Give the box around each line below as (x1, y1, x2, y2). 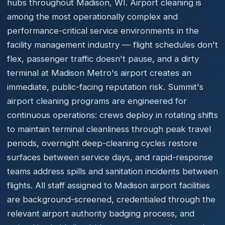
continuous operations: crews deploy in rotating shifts (7, 110, 218, 120)
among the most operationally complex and (7, 12, 178, 22)
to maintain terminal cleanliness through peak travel (7, 124, 211, 134)
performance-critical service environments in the (7, 26, 199, 36)
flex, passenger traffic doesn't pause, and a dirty (7, 54, 199, 64)
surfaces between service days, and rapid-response (7, 152, 213, 162)
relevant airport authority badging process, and (7, 208, 194, 218)
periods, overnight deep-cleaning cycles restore (7, 138, 197, 148)
